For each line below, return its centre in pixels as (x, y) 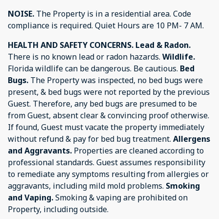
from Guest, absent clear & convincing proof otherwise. (109, 115)
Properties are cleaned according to (138, 150)
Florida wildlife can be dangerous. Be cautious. (94, 68)
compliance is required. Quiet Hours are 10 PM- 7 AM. (106, 25)
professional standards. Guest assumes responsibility (107, 162)
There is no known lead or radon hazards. (85, 56)
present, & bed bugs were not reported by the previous (109, 92)
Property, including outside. (58, 209)
